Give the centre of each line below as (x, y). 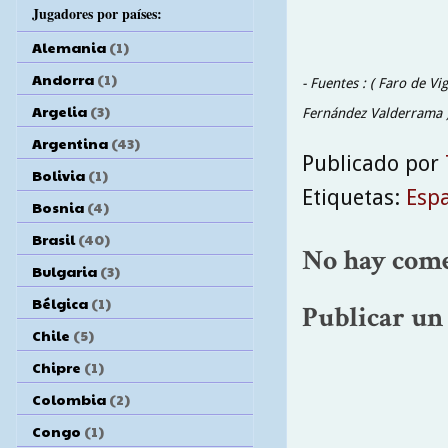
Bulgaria (64, 270)
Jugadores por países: (97, 13)
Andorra (63, 78)
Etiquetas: (354, 198)
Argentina (70, 142)
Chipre (56, 366)
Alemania (69, 46)
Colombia (69, 398)
